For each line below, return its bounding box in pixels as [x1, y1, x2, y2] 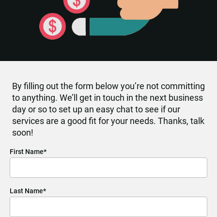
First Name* [10, 147, 46, 155]
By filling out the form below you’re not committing [12, 80, 205, 91]
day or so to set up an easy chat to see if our [12, 104, 180, 114]
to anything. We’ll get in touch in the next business [12, 92, 203, 103]
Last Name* [10, 186, 46, 195]
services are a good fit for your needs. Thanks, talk [12, 115, 204, 126]
